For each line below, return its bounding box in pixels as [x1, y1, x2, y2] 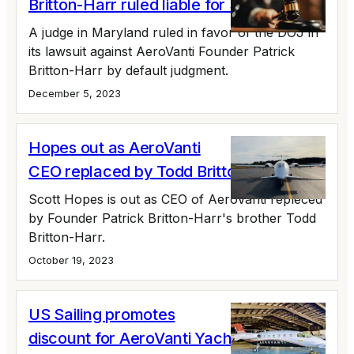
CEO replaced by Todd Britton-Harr [28, 161, 286, 181]
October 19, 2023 [28, 253, 114, 266]
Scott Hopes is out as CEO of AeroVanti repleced [28, 190, 322, 207]
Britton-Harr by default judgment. [28, 62, 228, 78]
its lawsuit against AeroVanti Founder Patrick [28, 43, 295, 59]
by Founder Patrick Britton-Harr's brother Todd [28, 209, 316, 226]
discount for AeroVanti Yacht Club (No [28, 328, 307, 348]
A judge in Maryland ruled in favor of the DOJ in [28, 24, 318, 40]
